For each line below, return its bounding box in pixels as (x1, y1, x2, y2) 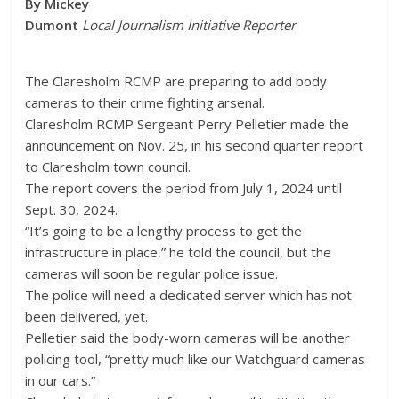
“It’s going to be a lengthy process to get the (25, 221, 303, 240)
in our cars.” (25, 370, 96, 389)
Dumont (25, 15, 79, 34)
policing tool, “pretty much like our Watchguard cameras (25, 349, 366, 368)
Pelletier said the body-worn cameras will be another (25, 328, 351, 346)
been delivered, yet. (25, 306, 149, 325)
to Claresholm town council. (25, 157, 191, 175)
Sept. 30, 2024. (25, 199, 118, 218)
